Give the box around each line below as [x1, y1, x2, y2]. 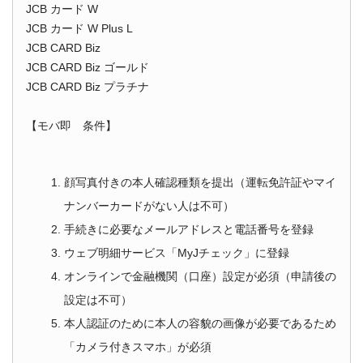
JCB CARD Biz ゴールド [26, 61, 149, 74]
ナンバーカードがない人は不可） [64, 199, 235, 212]
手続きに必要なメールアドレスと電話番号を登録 [64, 223, 314, 236]
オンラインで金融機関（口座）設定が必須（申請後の [64, 270, 337, 283]
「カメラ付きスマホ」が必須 [64, 340, 212, 353]
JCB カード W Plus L [26, 22, 133, 35]
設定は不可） [64, 293, 133, 306]
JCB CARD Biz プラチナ [26, 80, 149, 93]
